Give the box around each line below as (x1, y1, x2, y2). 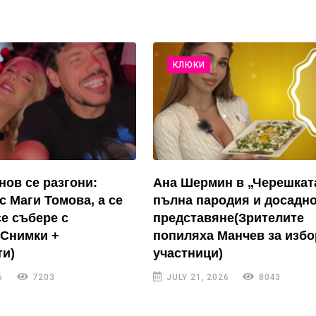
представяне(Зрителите (153, 211, 305, 226)
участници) (153, 246, 224, 261)
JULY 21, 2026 (164, 272, 229, 283)
